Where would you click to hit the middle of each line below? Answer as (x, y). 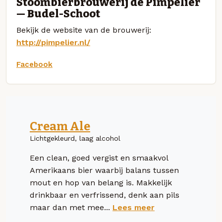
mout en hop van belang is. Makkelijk (101, 182)
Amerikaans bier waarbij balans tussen (104, 170)
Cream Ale (60, 126)
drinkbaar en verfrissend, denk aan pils (105, 195)
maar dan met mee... (71, 207)
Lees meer (134, 207)
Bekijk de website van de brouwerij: (84, 30)
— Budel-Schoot (58, 14)
